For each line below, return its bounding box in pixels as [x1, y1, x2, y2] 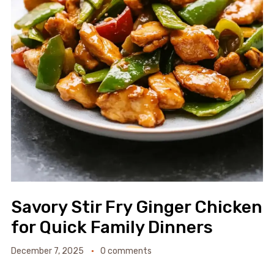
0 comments [100, 246, 152, 257]
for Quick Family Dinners [10, 217, 213, 238]
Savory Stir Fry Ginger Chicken [10, 197, 262, 218]
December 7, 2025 [10, 246, 84, 257]
